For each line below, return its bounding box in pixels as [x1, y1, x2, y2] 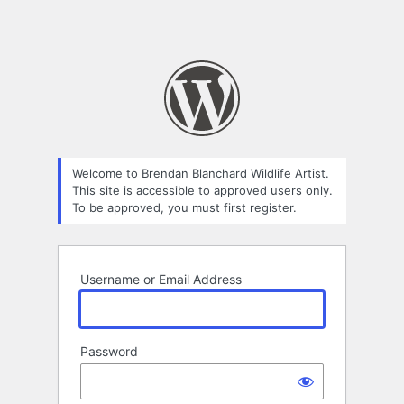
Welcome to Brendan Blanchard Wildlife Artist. [72, 166, 329, 181]
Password [80, 344, 138, 360]
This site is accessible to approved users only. [72, 183, 333, 198]
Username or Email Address [80, 271, 242, 288]
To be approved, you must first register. [72, 200, 297, 216]
